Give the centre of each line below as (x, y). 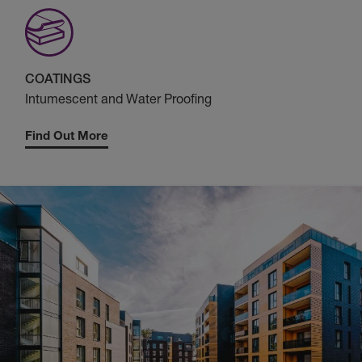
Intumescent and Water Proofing (118, 99)
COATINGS (58, 79)
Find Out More (67, 136)
